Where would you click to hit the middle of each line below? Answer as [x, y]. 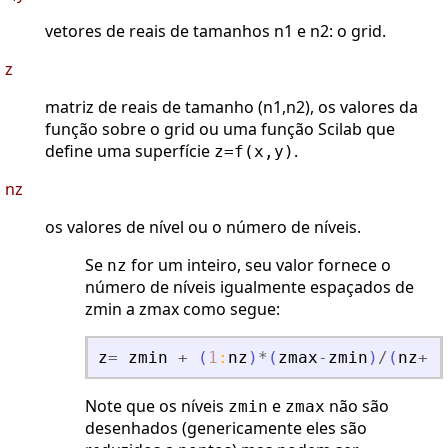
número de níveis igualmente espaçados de [249, 287]
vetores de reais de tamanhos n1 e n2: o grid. [215, 31]
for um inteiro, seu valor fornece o [259, 265]
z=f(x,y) [254, 152]
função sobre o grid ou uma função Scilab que [220, 129]
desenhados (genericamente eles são [226, 428]
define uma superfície [129, 151]
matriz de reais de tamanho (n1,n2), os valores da [231, 107]
